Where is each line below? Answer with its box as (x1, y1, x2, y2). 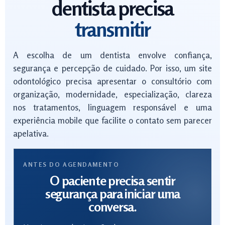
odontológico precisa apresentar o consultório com (13, 76, 212, 86)
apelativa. (13, 128, 49, 139)
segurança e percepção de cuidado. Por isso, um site (13, 63, 212, 73)
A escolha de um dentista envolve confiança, (13, 50, 212, 60)
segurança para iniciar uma (45, 186, 180, 201)
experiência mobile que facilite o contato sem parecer (13, 115, 212, 126)
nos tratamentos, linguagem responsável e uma (13, 102, 212, 113)
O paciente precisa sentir (50, 173, 175, 188)
